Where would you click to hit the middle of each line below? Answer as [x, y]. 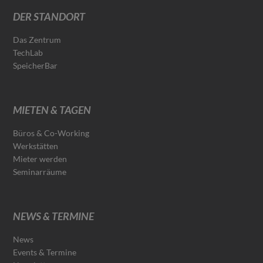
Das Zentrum [37, 39]
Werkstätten [36, 146]
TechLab [28, 52]
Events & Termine [45, 252]
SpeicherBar [36, 65]
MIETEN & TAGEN [52, 109]
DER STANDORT [49, 16]
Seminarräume [40, 171]
